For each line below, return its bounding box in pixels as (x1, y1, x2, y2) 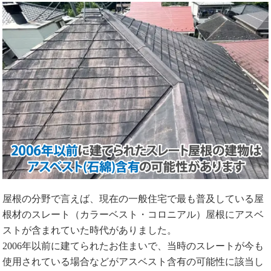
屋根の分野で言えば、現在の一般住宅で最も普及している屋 (2, 193, 264, 204)
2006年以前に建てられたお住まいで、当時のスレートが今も (2, 240, 264, 251)
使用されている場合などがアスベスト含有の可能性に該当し (2, 256, 264, 267)
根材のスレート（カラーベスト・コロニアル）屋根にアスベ (2, 209, 264, 220)
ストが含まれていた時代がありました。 (2, 224, 177, 235)
